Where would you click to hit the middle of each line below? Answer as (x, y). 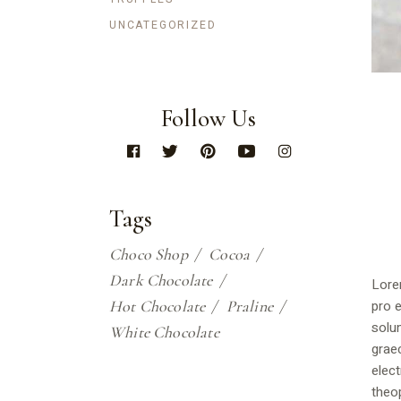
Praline (249, 306)
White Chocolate (164, 332)
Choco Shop (149, 254)
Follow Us (209, 118)
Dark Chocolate (161, 280)
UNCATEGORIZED (163, 25)
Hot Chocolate (158, 306)
